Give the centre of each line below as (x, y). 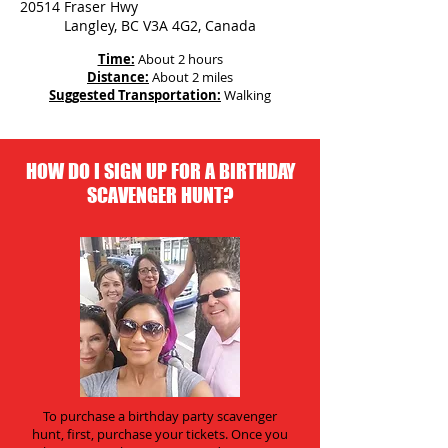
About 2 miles (191, 77)
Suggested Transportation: (135, 95)
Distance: (118, 77)
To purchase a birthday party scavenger (160, 416)
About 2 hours (180, 59)
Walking (247, 95)
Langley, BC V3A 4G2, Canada (160, 25)
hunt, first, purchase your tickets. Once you (160, 434)
